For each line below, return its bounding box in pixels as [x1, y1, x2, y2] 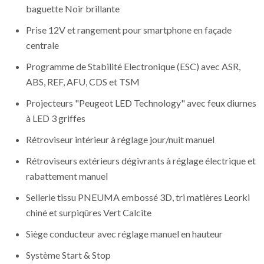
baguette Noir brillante [26, 3, 120, 15]
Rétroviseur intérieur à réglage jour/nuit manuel [26, 134, 214, 146]
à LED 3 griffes [26, 113, 85, 124]
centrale [26, 39, 59, 51]
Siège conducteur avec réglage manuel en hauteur [26, 228, 223, 240]
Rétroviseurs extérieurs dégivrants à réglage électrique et [26, 155, 256, 167]
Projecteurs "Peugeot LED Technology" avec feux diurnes [26, 97, 256, 109]
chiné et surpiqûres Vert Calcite [26, 207, 151, 219]
